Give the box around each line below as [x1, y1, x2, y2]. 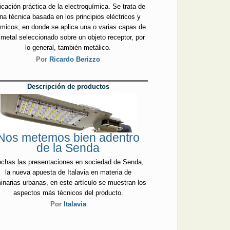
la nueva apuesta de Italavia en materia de [5, 168, 131, 176]
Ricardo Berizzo [49, 55, 101, 63]
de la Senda [36, 141, 100, 155]
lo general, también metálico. [25, 44, 111, 52]
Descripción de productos [27, 82, 109, 90]
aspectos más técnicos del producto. [13, 188, 123, 197]
